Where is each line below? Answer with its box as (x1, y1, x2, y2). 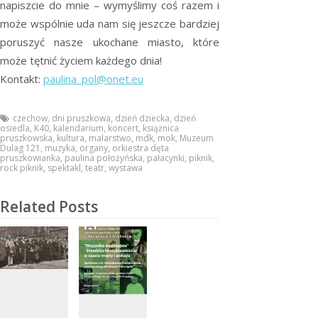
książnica (143, 122, 179, 135)
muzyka (45, 142, 75, 155)
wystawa (109, 162, 143, 175)
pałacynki (147, 152, 185, 165)
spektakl (48, 162, 81, 175)
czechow (13, 112, 48, 125)
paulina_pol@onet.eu (43, 71, 143, 86)
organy (79, 142, 108, 155)
